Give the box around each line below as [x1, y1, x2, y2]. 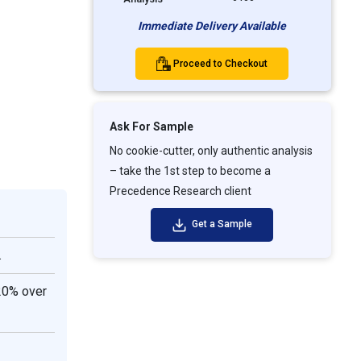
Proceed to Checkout [173, 57, 268, 69]
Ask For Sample [109, 120, 193, 134]
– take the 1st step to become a [109, 164, 271, 178]
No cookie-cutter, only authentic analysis [109, 144, 313, 158]
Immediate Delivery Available [138, 19, 287, 32]
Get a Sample [189, 218, 252, 230]
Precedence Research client [109, 185, 251, 198]
